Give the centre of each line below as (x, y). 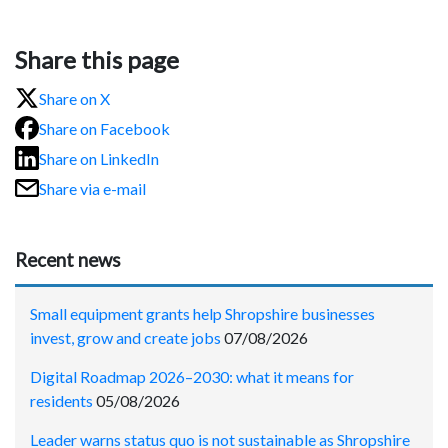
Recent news (68, 260)
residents (61, 400)
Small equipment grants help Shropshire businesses (202, 313)
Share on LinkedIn (99, 158)
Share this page (97, 60)
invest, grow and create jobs (125, 337)
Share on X (74, 98)
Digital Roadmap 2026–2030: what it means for (192, 376)
